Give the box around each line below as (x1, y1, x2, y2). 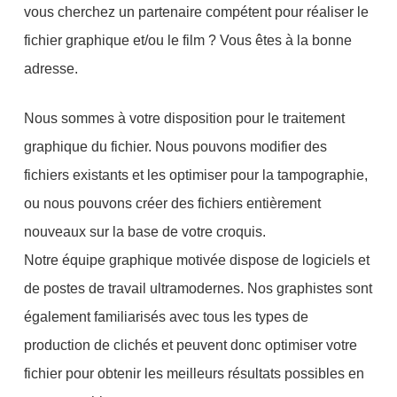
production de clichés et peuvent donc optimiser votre (23, 338, 357, 354)
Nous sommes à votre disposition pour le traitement (23, 111, 345, 127)
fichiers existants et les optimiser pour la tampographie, (23, 167, 368, 183)
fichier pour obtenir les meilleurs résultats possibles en (23, 366, 364, 382)
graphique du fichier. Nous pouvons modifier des (23, 139, 327, 155)
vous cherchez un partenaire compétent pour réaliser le (23, 4, 369, 20)
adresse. (23, 61, 78, 77)
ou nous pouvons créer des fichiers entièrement (23, 196, 321, 212)
